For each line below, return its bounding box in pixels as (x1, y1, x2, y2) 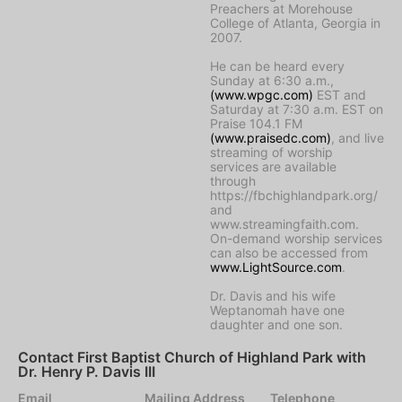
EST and (313, 86, 366, 102)
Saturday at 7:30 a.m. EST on (210, 100, 383, 117)
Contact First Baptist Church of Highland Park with (18, 347, 366, 366)
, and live (331, 129, 384, 145)
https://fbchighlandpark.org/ (210, 187, 378, 203)
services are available (210, 158, 336, 174)
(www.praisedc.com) (210, 129, 331, 145)
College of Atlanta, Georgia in (210, 14, 380, 31)
